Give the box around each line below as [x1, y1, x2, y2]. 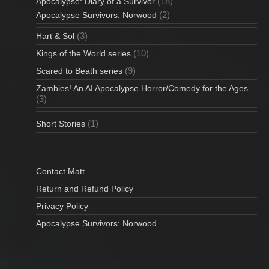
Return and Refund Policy [36, 183, 133, 193]
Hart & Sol [36, 31, 74, 41]
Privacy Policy [36, 201, 88, 211]
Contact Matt [36, 166, 85, 176]
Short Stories [36, 118, 85, 128]
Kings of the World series [36, 48, 131, 58]
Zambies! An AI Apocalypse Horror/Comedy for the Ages [36, 83, 248, 93]
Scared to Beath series [36, 65, 122, 76]
